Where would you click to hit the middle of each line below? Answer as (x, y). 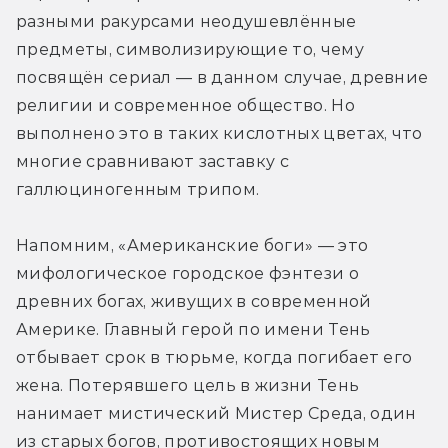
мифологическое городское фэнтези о (187, 273)
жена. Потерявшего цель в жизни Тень (188, 385)
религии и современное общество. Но (185, 105)
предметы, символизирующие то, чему (190, 49)
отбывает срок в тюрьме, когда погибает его (214, 357)
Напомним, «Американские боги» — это (192, 245)
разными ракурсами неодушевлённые (186, 21)
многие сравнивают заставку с (152, 161)
